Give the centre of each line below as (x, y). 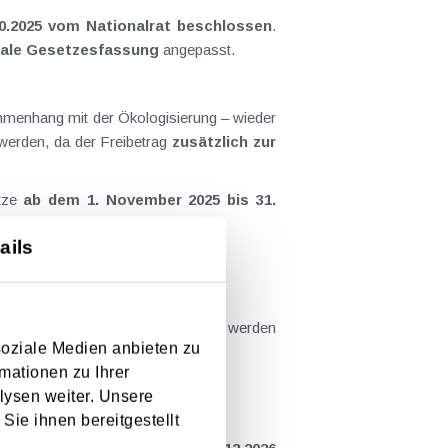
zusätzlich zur (224, 141)
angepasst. (197, 49)
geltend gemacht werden (194, 327)
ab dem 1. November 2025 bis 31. (150, 199)
